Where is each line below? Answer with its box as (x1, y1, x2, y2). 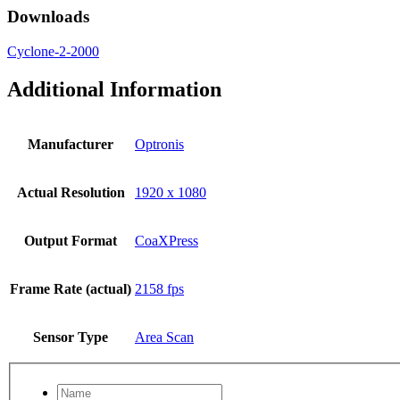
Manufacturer (28, 136, 113, 152)
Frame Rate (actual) (10, 280, 131, 296)
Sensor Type (33, 329, 108, 345)
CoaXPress (135, 232, 198, 248)
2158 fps (135, 280, 184, 296)
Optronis (135, 136, 184, 152)
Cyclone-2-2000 (7, 44, 99, 60)
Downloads (7, 7, 89, 27)
